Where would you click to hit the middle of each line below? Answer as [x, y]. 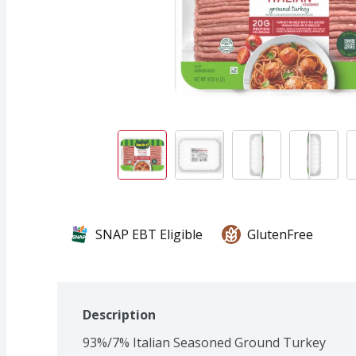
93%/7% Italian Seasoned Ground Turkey [204, 342]
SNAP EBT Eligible [149, 234]
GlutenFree [280, 234]
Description [119, 314]
